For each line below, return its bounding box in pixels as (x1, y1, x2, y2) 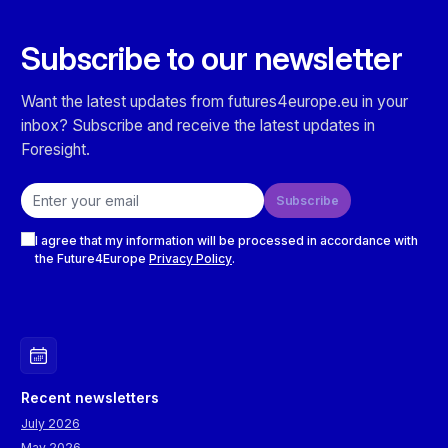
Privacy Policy (149, 251, 232, 267)
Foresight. (21, 140, 90, 160)
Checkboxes (20, 218, 96, 234)
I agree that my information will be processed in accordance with (35, 233, 418, 249)
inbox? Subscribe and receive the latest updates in (21, 116, 375, 136)
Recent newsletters (21, 389, 159, 407)
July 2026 (21, 416, 80, 432)
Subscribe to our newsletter (21, 39, 402, 79)
